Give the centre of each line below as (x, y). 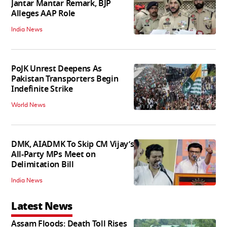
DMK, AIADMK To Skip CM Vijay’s (73, 145)
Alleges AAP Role (43, 14)
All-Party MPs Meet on (53, 155)
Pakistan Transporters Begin (65, 79)
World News (28, 105)
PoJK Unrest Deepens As (56, 69)
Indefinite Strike (42, 89)
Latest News (42, 206)
